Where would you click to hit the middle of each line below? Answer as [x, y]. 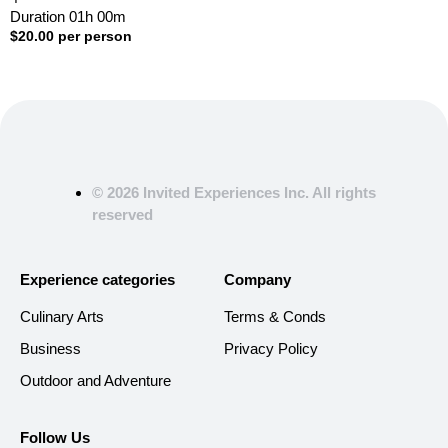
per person [95, 37]
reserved [123, 214]
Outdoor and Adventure [95, 381]
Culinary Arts [62, 317]
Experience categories [97, 280]
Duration [39, 17]
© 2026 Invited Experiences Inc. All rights [234, 192]
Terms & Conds [275, 317]
